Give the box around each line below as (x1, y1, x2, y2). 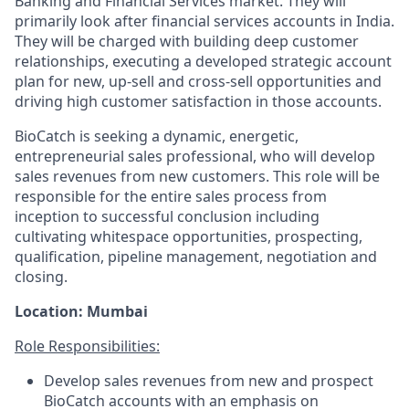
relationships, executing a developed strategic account (15, 51, 392, 72)
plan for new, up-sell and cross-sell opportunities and (15, 71, 382, 92)
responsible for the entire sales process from (15, 186, 327, 207)
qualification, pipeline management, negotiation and (15, 246, 377, 267)
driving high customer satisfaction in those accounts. (15, 91, 382, 112)
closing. (15, 267, 68, 288)
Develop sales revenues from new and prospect (44, 371, 373, 392)
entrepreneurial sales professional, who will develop (15, 146, 375, 167)
